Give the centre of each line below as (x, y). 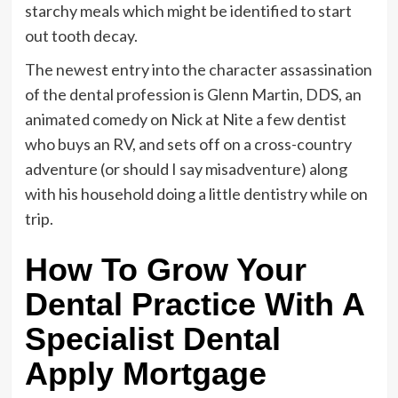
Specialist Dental (152, 338)
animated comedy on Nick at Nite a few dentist (185, 119)
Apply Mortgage (145, 373)
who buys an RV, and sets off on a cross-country (188, 143)
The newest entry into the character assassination (198, 69)
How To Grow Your (165, 269)
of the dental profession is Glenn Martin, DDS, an (193, 94)
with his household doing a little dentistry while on (196, 193)
